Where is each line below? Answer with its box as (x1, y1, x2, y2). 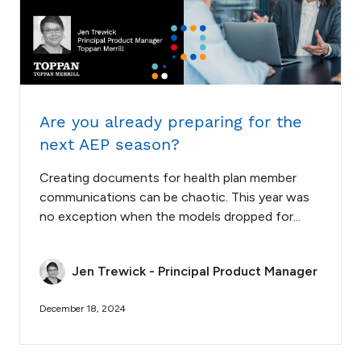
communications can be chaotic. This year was (39, 189, 309, 205)
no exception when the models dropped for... (39, 208, 301, 224)
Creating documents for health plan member (39, 169, 297, 185)
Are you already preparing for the (39, 111, 302, 131)
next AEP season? (39, 134, 180, 154)
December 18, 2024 (39, 302, 126, 314)
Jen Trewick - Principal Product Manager (72, 263, 317, 279)
